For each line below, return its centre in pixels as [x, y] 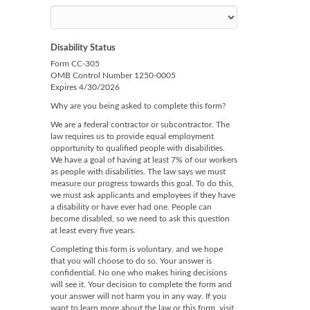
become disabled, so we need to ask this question [140, 219]
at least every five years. [93, 230]
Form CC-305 [75, 64]
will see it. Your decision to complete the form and [141, 284]
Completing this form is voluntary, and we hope [137, 249]
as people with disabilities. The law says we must [138, 172]
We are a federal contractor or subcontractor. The [140, 125]
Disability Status [83, 48]
